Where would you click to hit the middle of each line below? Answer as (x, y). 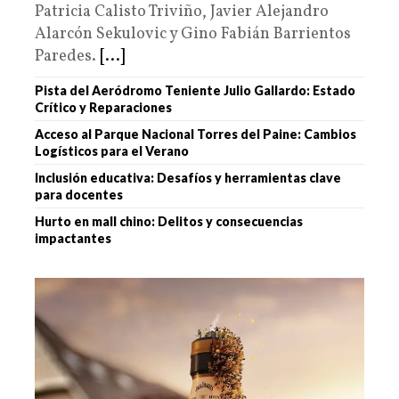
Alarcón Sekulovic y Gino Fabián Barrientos (193, 34)
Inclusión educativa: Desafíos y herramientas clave (188, 177)
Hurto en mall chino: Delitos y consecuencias (169, 221)
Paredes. (67, 56)
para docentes (79, 194)
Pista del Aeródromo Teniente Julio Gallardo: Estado (195, 90)
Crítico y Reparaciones (103, 107)
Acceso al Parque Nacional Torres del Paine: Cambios (195, 134)
